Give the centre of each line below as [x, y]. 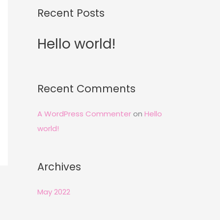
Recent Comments [86, 89]
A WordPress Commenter [84, 113]
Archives [59, 166]
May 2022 [54, 192]
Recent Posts [71, 13]
